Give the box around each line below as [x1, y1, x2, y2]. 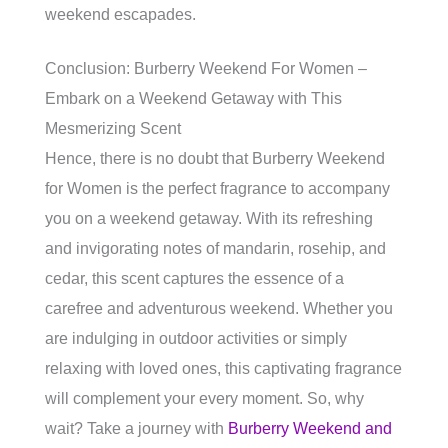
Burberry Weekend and [228, 420, 392, 437]
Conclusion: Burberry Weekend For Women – [45, 60, 367, 77]
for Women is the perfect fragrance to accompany [45, 180, 390, 197]
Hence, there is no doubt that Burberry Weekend [45, 150, 385, 167]
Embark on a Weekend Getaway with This [45, 90, 342, 107]
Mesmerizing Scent [45, 120, 181, 137]
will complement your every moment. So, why [45, 390, 364, 407]
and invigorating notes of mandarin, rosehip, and [45, 240, 386, 257]
